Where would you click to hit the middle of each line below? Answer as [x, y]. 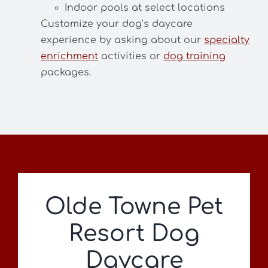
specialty [227, 40]
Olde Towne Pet [134, 207]
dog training [195, 57]
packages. [66, 73]
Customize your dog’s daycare [117, 24]
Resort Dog [134, 234]
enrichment [70, 57]
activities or [131, 57]
